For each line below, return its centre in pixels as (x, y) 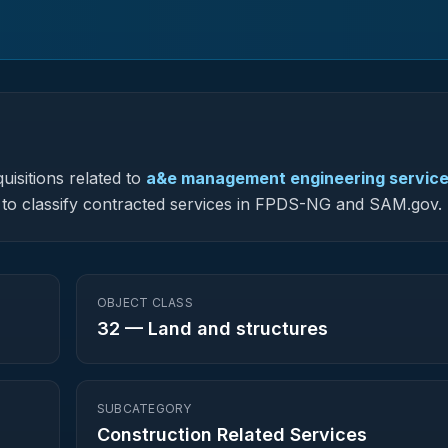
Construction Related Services (232, 434)
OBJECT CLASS (145, 302)
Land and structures (238, 328)
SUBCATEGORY (144, 408)
